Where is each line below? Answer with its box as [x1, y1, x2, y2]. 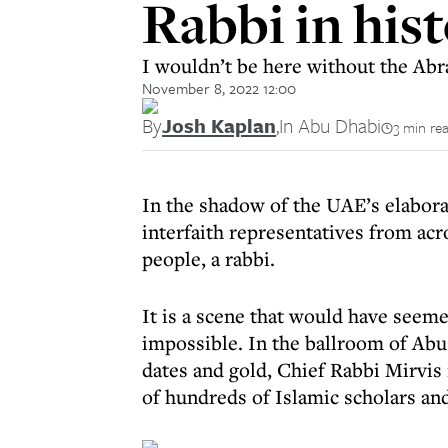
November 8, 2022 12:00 [142, 77, 296, 99]
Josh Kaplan [162, 111, 276, 140]
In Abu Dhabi [279, 111, 381, 140]
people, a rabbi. [142, 245, 280, 272]
